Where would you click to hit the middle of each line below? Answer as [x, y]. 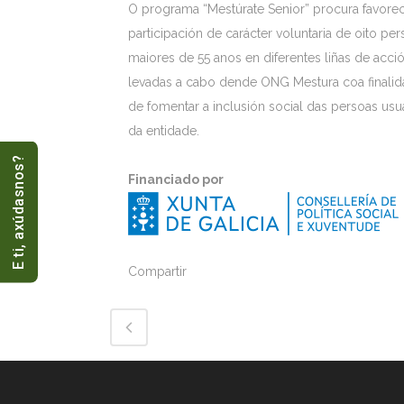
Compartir [157, 271]
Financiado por [176, 179]
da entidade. [164, 131]
